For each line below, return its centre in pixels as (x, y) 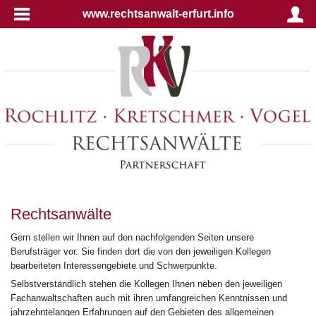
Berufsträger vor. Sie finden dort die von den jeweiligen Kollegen (141, 251)
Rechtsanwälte (61, 214)
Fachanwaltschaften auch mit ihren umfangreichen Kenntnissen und (149, 298)
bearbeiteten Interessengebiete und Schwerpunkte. (114, 265)
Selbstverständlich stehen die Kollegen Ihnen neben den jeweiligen (146, 284)
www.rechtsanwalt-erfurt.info (158, 14)
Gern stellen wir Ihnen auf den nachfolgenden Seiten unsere (132, 237)
